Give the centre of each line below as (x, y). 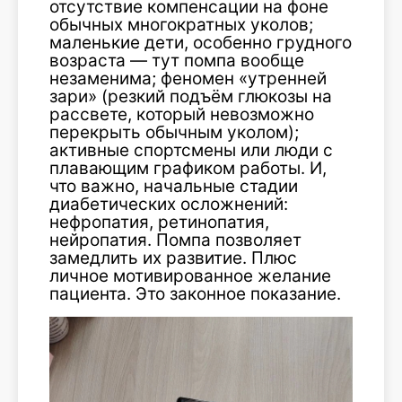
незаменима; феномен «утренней (188, 78)
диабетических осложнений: (169, 204)
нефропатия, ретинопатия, (159, 222)
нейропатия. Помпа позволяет (175, 240)
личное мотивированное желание (190, 275)
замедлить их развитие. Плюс (173, 258)
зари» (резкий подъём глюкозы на (191, 96)
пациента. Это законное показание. (195, 293)
